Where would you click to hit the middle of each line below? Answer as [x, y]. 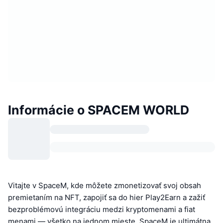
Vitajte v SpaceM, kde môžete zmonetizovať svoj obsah [105, 185]
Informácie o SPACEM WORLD [99, 110]
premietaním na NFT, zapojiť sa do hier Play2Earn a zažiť [107, 197]
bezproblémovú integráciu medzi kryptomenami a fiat [102, 209]
